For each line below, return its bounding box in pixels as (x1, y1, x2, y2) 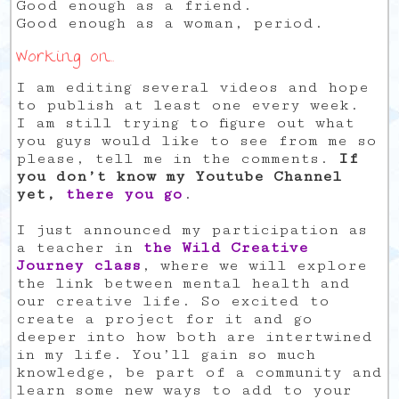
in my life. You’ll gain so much (16, 345, 316, 363)
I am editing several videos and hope (16, 77, 370, 96)
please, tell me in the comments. (16, 149, 330, 167)
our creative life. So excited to (16, 291, 330, 310)
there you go (65, 184, 183, 203)
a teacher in (16, 238, 143, 256)
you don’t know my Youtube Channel (16, 167, 343, 185)
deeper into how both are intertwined (16, 327, 373, 346)
